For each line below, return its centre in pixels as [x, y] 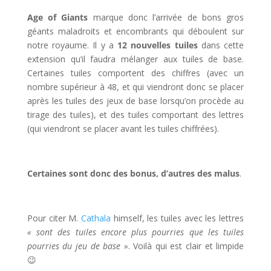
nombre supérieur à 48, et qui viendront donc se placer [135, 87]
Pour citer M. [54, 218]
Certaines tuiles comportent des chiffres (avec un [135, 73]
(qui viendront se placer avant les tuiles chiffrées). [123, 129]
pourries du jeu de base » [77, 246]
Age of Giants [57, 18]
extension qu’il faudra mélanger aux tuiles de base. [135, 59]
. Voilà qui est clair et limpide [186, 246]
